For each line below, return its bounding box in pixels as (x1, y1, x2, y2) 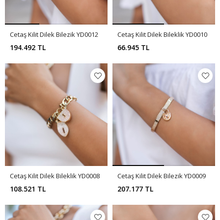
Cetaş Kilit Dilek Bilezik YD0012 (10, 30, 98, 39)
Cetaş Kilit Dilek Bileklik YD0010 (117, 30, 207, 39)
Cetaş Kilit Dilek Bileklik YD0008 (10, 171, 100, 180)
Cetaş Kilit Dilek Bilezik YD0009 (117, 171, 206, 180)
